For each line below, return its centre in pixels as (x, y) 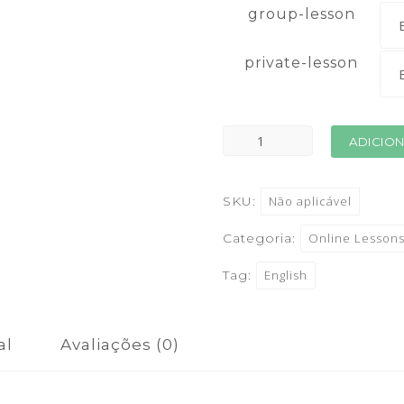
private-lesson (302, 63)
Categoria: (262, 238)
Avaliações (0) (120, 344)
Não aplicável (311, 201)
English (286, 275)
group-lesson (301, 14)
